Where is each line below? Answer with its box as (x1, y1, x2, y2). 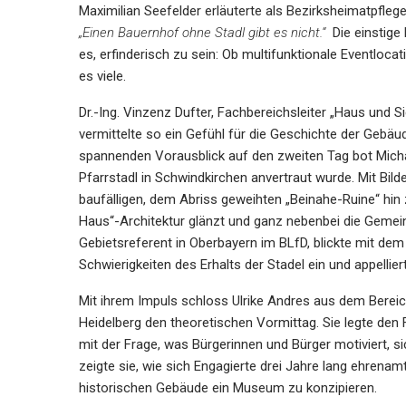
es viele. (79, 68, 126, 84)
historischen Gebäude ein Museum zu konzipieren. (79, 380, 377, 396)
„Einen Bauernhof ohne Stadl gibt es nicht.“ (79, 24, 325, 41)
